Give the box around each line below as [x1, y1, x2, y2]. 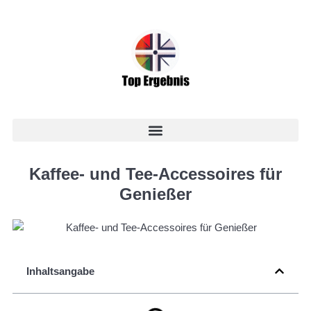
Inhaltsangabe [26, 264, 94, 277]
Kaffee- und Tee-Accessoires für [29, 165, 282, 183]
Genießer [119, 185, 192, 203]
